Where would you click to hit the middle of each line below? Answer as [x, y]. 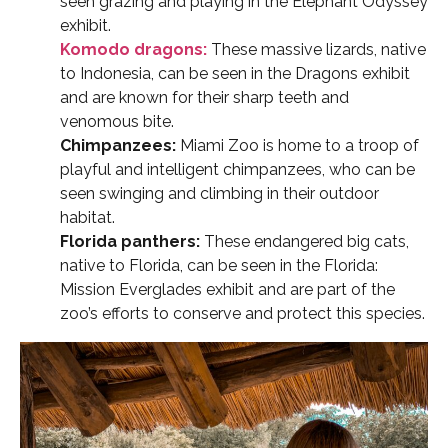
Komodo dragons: [133, 50]
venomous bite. [117, 122]
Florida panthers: [130, 242]
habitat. [87, 218]
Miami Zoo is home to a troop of [297, 146]
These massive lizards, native [318, 50]
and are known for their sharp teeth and [204, 98]
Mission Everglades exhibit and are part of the [227, 290]
